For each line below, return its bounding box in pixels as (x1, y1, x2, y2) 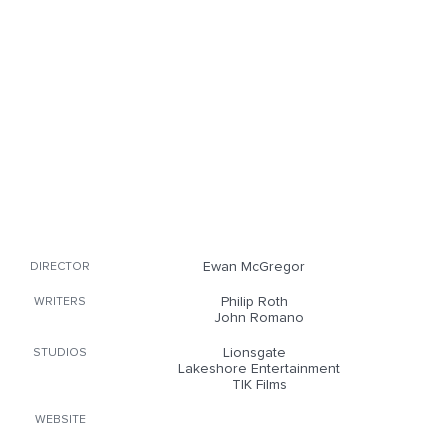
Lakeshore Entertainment (178, 362, 340, 376)
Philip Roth (220, 295, 288, 309)
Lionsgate (222, 346, 286, 360)
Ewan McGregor (203, 260, 305, 274)
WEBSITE (34, 414, 86, 426)
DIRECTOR (30, 261, 90, 273)
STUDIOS (33, 347, 87, 359)
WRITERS (34, 296, 86, 308)
